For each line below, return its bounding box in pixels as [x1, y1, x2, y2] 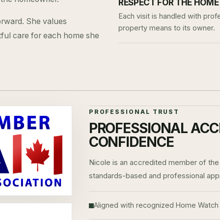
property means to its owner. [118, 24, 215, 32]
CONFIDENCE [88, 134, 174, 150]
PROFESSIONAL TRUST [88, 108, 180, 115]
